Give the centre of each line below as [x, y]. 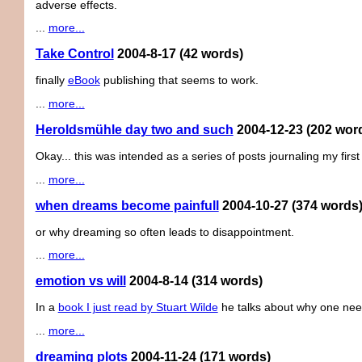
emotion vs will [80, 281]
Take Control [74, 54]
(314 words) [227, 281]
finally [51, 81]
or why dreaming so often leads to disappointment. [164, 232]
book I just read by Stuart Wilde [138, 308]
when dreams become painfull [127, 205]
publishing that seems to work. [179, 81]
